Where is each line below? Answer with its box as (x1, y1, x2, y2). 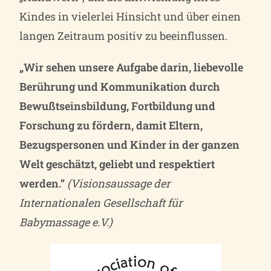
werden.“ (19, 175, 65, 191)
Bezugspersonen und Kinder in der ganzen (19, 137, 240, 152)
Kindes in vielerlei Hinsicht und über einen (19, 8, 241, 24)
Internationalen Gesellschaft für (19, 195, 183, 210)
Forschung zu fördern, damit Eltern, (19, 117, 203, 132)
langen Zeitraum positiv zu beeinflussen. (19, 28, 228, 43)
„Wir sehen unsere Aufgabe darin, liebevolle (19, 59, 244, 74)
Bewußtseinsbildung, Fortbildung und (19, 98, 216, 113)
